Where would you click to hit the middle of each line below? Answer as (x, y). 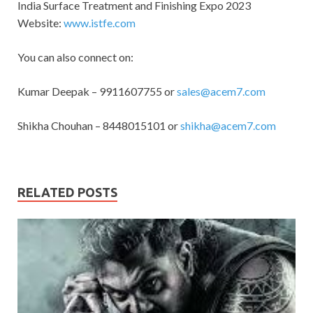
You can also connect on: (75, 57)
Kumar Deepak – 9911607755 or (97, 91)
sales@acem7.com (221, 91)
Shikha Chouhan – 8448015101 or (99, 125)
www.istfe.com (100, 22)
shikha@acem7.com (228, 125)
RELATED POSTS (67, 192)
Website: (41, 22)
